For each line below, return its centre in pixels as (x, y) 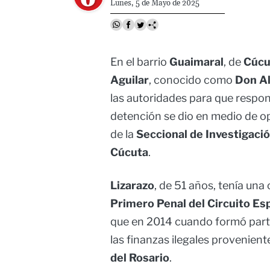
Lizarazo (132, 186)
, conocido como (192, 80)
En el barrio (140, 62)
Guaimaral (196, 62)
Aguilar (130, 80)
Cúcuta (129, 152)
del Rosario (140, 258)
